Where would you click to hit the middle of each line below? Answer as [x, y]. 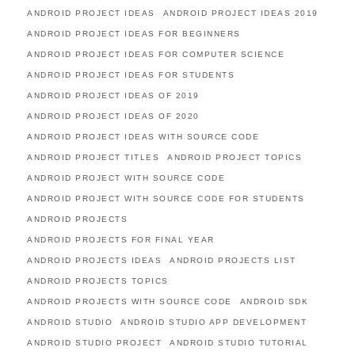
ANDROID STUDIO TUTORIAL [239, 343]
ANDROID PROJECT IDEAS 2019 [240, 13]
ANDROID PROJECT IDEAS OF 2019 [113, 95]
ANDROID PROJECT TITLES [93, 157]
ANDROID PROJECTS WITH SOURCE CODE [130, 302]
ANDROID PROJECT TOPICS [235, 157]
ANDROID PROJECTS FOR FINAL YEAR [121, 240]
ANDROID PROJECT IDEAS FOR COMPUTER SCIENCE [156, 54]
